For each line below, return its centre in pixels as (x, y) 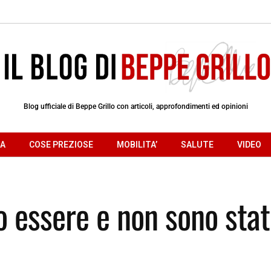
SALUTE (197, 144)
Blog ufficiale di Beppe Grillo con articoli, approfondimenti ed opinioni (135, 106)
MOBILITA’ (137, 144)
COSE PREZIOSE (61, 144)
